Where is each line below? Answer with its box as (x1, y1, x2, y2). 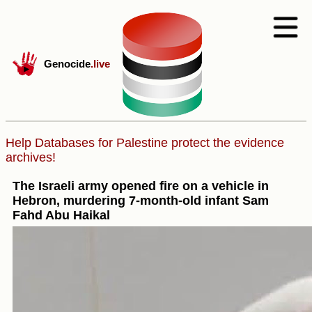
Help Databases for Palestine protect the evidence (6, 136, 284, 150)
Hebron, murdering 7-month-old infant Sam (13, 193, 269, 208)
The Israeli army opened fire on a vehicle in (13, 178, 269, 193)
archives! (6, 150, 56, 164)
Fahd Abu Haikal (13, 208, 110, 222)
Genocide (44, 58, 91, 70)
